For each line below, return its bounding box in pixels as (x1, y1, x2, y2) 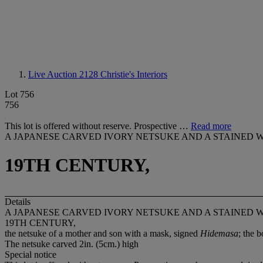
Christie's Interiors (100, 69, 167, 79)
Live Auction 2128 (28, 69, 100, 79)
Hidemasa (200, 228, 238, 238)
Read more (191, 121, 231, 131)
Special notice (5, 249, 56, 259)
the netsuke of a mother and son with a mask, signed (5, 228, 200, 238)
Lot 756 (5, 89, 34, 99)
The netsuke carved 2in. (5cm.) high (5, 238, 139, 249)
